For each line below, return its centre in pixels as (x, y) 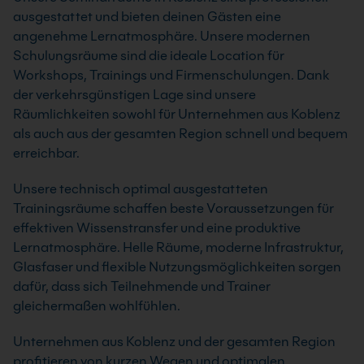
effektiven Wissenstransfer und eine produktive (157, 228)
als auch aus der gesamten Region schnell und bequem (180, 134)
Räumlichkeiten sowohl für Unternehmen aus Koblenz (177, 115)
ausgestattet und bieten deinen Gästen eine (147, 17)
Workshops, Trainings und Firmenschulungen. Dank (171, 76)
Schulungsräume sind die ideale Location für (149, 56)
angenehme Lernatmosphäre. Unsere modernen (162, 37)
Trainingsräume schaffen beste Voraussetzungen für (173, 209)
